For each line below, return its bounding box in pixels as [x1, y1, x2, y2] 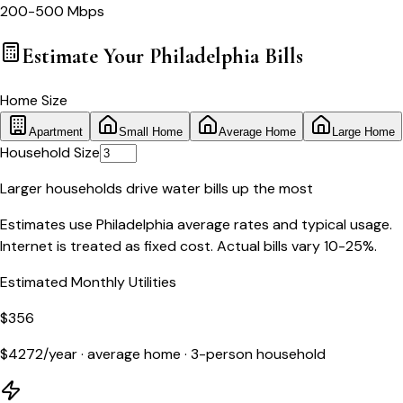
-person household [199, 345, 326, 364]
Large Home [332, 125, 395, 139]
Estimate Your [22, 42, 149, 69]
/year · [43, 345, 84, 364]
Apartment [29, 125, 83, 139]
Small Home [119, 125, 183, 139]
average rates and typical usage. [174, 215, 392, 235]
